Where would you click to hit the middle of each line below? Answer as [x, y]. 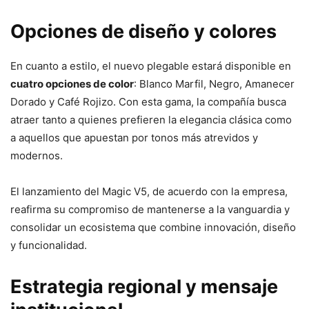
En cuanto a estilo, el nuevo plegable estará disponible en [151, 66]
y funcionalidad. [49, 245]
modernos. [37, 155]
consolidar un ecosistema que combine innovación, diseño [153, 227]
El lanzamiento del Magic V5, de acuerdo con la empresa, [149, 191]
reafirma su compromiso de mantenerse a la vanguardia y [150, 209]
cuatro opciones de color [72, 83]
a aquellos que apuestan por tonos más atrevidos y [134, 137]
